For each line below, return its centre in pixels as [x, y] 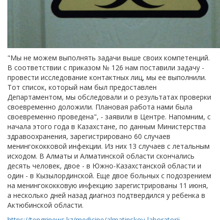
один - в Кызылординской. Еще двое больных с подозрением [109, 175]
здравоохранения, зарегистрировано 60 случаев [89, 136]
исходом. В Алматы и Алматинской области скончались [101, 156]
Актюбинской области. [45, 205]
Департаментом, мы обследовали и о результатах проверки [109, 97]
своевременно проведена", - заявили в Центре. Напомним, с [109, 116]
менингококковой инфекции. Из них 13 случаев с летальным [109, 146]
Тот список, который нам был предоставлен [82, 87]
